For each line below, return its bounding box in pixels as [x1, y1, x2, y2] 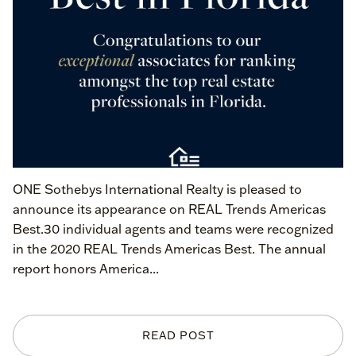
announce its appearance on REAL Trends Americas [13, 201, 326, 217]
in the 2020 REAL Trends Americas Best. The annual [13, 241, 326, 257]
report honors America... [13, 261, 159, 277]
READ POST [141, 328, 215, 342]
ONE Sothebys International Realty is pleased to [13, 181, 302, 197]
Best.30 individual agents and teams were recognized [13, 221, 334, 237]
